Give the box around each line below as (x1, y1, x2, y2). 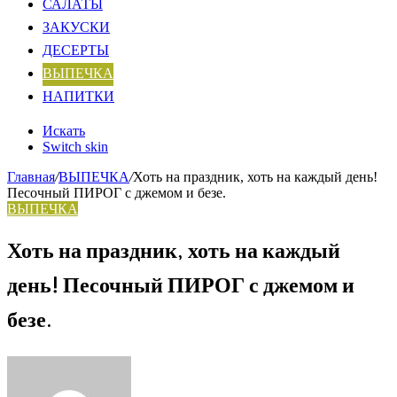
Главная (7, 169, 55, 184)
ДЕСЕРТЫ (43, 40, 109, 63)
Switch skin (43, 139, 108, 154)
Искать (43, 123, 85, 138)
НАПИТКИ (43, 86, 114, 109)
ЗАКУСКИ (43, 17, 110, 40)
